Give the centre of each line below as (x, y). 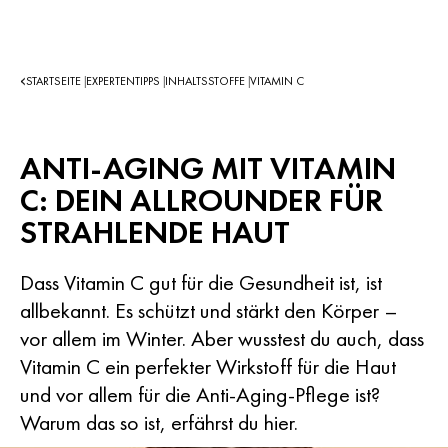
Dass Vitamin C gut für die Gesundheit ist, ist (201, 282)
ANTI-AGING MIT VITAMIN (208, 168)
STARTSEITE (55, 81)
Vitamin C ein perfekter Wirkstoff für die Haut (208, 366)
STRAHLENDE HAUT (155, 232)
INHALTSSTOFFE (206, 81)
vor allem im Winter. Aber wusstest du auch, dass (222, 338)
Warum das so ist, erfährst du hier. (159, 422)
